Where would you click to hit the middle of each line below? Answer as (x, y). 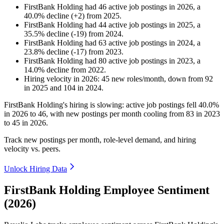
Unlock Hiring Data (35, 169)
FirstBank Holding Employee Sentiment (107, 190)
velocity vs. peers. (32, 149)
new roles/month (137, 79)
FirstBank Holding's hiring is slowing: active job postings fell (101, 105)
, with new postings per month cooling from (116, 114)
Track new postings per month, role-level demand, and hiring (100, 140)
